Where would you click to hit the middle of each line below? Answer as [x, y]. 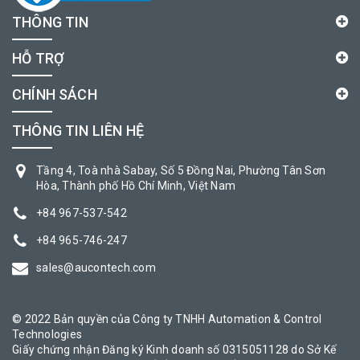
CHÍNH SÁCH [55, 94]
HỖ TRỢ [39, 58]
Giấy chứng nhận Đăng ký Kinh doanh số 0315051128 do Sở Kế [174, 350]
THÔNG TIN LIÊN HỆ [78, 131]
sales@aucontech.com [96, 268]
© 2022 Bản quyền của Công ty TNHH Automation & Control [167, 319]
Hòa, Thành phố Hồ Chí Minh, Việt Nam [136, 186]
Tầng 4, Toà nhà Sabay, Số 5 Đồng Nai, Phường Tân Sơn [181, 170]
